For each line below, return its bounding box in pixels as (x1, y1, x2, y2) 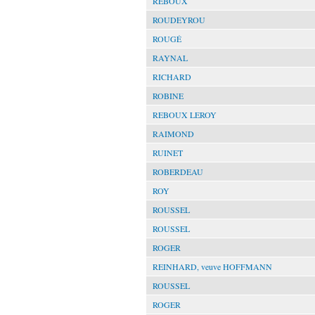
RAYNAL (153, 52, 188, 63)
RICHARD (153, 71, 191, 82)
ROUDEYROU (153, 14, 205, 25)
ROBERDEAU (153, 166, 203, 177)
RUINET (153, 147, 183, 158)
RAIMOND (153, 128, 194, 139)
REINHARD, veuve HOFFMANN (153, 261, 272, 272)
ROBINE (153, 90, 184, 101)
